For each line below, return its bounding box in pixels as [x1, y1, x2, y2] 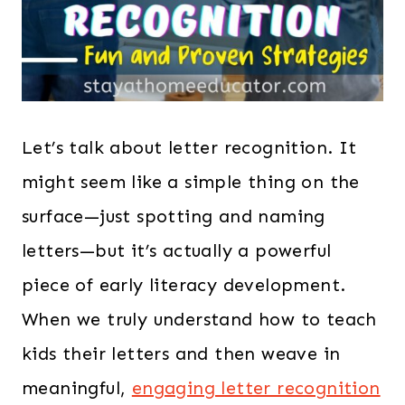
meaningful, [22, 377, 132, 399]
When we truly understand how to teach [22, 308, 377, 330]
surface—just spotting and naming [22, 205, 325, 227]
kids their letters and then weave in [22, 343, 341, 364]
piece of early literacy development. [22, 274, 346, 296]
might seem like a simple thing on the [22, 171, 360, 193]
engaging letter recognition [131, 377, 381, 399]
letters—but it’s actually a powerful [22, 240, 332, 261]
